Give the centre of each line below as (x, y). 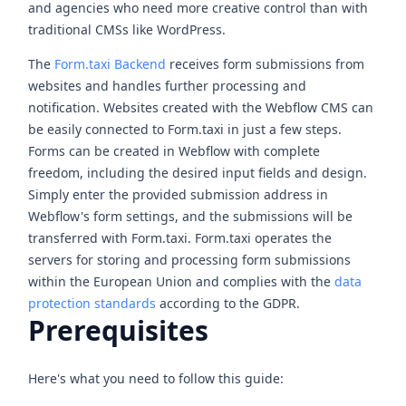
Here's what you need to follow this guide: (156, 378)
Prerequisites (119, 331)
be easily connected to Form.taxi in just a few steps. (185, 130)
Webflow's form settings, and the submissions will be (191, 217)
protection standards (92, 304)
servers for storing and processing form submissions (190, 260)
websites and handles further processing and (168, 86)
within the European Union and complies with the (182, 282)
